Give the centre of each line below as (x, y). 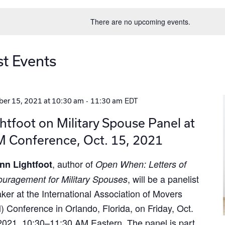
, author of (74, 164)
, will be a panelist (163, 179)
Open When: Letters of (141, 164)
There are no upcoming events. (141, 22)
